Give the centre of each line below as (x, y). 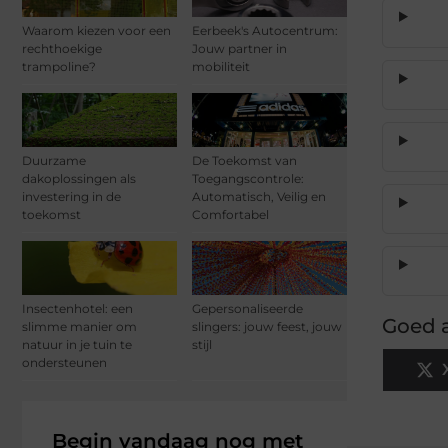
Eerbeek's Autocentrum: (265, 30)
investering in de (71, 197)
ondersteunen (64, 363)
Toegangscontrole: (248, 179)
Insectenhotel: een (77, 309)
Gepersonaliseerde (247, 309)
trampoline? (59, 66)
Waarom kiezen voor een (96, 30)
